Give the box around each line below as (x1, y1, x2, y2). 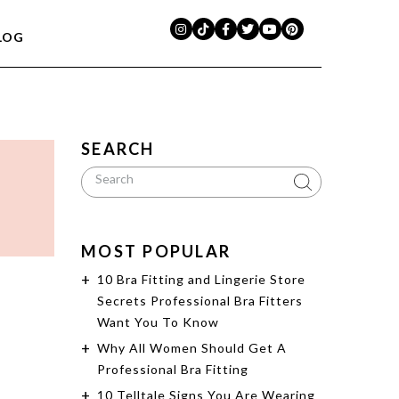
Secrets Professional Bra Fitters (97, 293, 303, 309)
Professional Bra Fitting (97, 362, 248, 378)
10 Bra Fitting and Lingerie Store (97, 272, 305, 288)
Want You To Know (97, 314, 219, 330)
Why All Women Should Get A (97, 340, 287, 356)
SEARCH (81, 139, 155, 159)
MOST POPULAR (81, 241, 232, 262)
